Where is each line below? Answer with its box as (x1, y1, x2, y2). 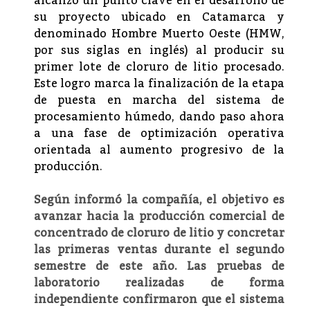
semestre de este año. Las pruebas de (34, 255, 284, 277)
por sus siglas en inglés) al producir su (34, 39, 284, 62)
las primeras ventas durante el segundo (34, 238, 284, 261)
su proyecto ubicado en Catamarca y (34, 6, 284, 28)
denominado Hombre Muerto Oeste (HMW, (34, 22, 284, 45)
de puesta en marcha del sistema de (34, 89, 284, 111)
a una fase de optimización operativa (34, 122, 284, 145)
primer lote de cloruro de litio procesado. (34, 55, 284, 78)
